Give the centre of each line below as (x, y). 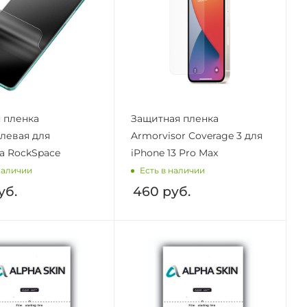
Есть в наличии (172, 171)
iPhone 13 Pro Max (174, 152)
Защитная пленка (174, 118)
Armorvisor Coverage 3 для (196, 135)
